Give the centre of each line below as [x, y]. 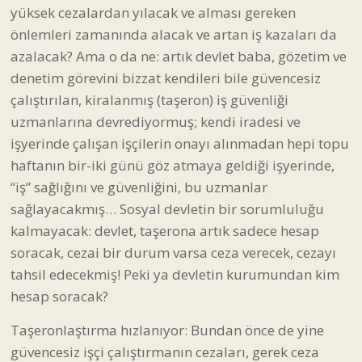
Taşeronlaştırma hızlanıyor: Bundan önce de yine [167, 330]
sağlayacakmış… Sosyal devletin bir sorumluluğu [167, 208]
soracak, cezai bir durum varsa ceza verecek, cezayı [173, 252]
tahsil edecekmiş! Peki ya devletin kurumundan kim [175, 274]
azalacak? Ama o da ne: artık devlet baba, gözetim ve [179, 56]
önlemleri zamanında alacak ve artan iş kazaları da [174, 34]
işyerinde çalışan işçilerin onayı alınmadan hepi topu [180, 143]
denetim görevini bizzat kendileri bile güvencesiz [166, 78]
